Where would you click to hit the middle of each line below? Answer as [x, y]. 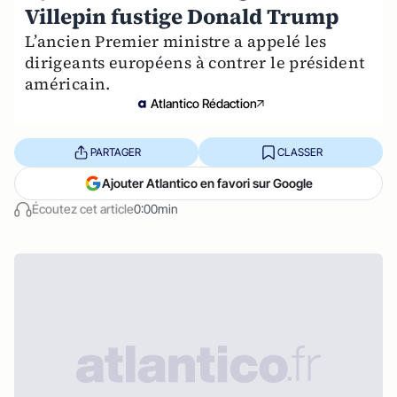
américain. [68, 84]
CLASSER [300, 152]
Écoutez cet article [83, 209]
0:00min [156, 209]
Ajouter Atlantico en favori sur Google [207, 183]
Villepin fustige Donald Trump [182, 16]
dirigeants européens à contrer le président [195, 62]
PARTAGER [115, 152]
